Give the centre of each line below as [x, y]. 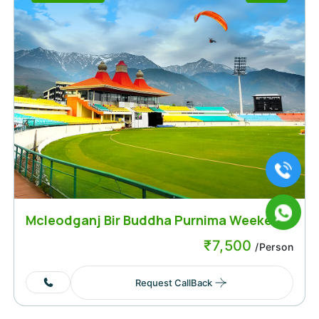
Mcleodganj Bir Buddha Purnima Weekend [157, 220]
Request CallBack [173, 282]
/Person [272, 246]
